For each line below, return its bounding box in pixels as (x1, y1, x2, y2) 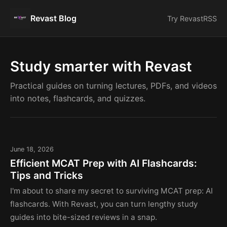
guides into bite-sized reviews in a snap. (10, 212, 157, 222)
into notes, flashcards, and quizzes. (10, 93, 145, 103)
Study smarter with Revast (10, 58, 192, 75)
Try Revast (167, 14, 203, 23)
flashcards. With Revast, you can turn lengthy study (10, 199, 198, 209)
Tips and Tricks (10, 169, 83, 181)
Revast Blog (30, 13, 77, 23)
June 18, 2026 (10, 145, 54, 153)
